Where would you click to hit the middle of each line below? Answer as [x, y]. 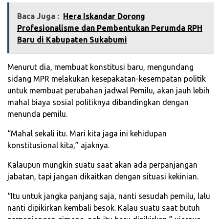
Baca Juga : [38, 16]
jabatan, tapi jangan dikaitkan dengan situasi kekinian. [103, 177]
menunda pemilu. [37, 114]
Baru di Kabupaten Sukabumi [72, 40]
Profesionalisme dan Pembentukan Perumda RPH [110, 28]
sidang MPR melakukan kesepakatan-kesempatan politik [107, 79]
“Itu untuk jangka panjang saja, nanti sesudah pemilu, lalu [109, 196]
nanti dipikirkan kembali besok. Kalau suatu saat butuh [104, 208]
